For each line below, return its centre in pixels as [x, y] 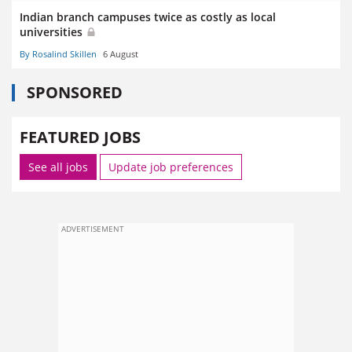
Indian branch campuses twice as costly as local [148, 16]
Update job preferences [171, 167]
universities [53, 31]
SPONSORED [75, 92]
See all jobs [58, 167]
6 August [121, 53]
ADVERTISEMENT [93, 228]
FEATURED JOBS [80, 137]
